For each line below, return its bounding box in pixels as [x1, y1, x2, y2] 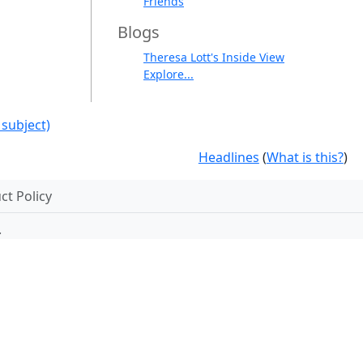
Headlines [198, 148, 259, 166]
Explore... [143, 66, 194, 82]
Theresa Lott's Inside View [143, 49, 284, 65]
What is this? [266, 148, 344, 166]
